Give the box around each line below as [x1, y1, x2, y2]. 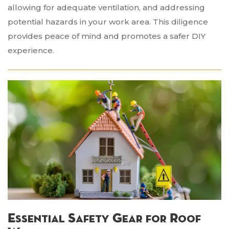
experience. [8, 45, 54, 56]
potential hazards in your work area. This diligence [8, 17, 208, 27]
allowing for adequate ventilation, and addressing [8, 3, 205, 13]
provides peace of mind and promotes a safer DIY [8, 31, 205, 41]
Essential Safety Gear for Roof [8, 212, 201, 226]
